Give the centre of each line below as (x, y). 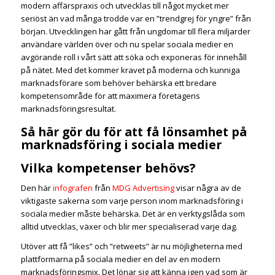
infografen (72, 188)
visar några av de (207, 188)
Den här (37, 188)
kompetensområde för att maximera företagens (110, 96)
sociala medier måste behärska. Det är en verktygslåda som (133, 213)
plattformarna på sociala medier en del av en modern (120, 259)
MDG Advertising (143, 188)
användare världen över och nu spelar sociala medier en (127, 45)
